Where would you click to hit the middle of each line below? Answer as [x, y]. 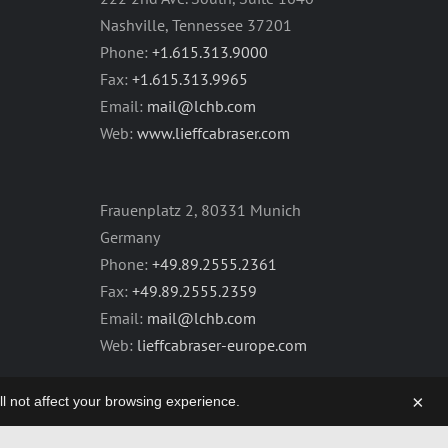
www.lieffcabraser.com [213, 133]
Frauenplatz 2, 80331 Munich [200, 210]
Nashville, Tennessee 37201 [196, 25]
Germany [130, 237]
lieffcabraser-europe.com [222, 345]
